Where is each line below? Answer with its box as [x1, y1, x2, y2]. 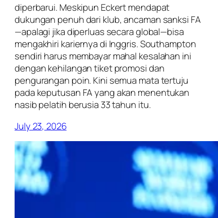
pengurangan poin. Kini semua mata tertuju [15, 74, 188, 87]
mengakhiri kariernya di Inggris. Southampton [15, 37, 196, 51]
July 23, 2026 [15, 119, 67, 132]
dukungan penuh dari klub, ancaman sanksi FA [15, 13, 201, 26]
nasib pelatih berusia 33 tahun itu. [15, 98, 151, 111]
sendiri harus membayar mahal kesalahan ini [15, 50, 191, 63]
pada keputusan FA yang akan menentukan [15, 86, 190, 99]
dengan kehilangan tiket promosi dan [15, 62, 164, 75]
